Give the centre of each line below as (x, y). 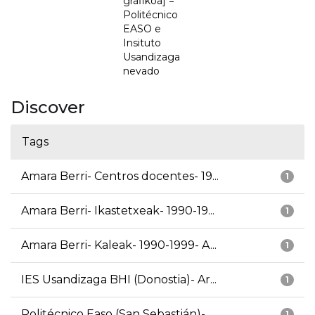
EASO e (142, 29)
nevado (141, 71)
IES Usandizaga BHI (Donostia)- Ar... (119, 280)
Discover (48, 108)
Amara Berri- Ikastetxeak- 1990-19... (118, 211)
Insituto (142, 43)
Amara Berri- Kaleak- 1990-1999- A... (119, 245)
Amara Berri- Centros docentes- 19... (120, 176)
